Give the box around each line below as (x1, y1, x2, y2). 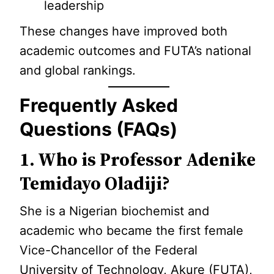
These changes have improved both (20, 24, 228, 39)
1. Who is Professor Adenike (20, 147, 256, 172)
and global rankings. (20, 63, 136, 78)
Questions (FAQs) (20, 118, 178, 140)
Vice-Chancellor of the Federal (20, 243, 198, 257)
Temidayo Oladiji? (20, 171, 171, 196)
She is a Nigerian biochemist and (20, 204, 210, 218)
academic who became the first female (20, 223, 244, 238)
